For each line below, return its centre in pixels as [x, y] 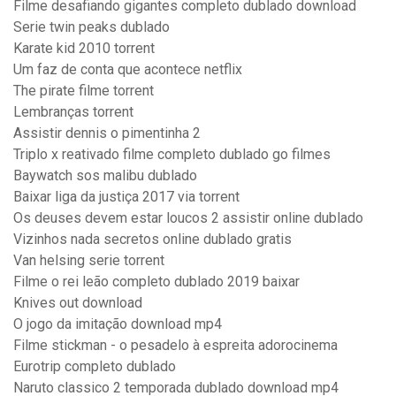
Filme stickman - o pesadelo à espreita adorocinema [175, 346]
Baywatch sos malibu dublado [105, 176]
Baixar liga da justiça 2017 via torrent [126, 197]
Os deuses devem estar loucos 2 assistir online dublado [188, 218]
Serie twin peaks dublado [91, 27]
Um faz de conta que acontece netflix [128, 70]
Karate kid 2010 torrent [84, 49]
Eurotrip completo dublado [95, 367]
